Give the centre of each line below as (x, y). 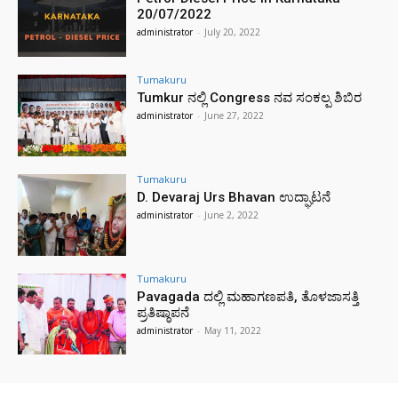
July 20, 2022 (233, 32)
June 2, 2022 (232, 215)
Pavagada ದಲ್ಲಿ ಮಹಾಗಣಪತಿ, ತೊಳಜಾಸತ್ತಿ (248, 296)
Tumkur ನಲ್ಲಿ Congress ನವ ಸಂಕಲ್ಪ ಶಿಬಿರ (250, 98)
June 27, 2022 (235, 116)
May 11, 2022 (233, 330)
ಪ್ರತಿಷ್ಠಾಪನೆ (163, 312)
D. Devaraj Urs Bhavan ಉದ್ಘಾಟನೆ (234, 197)
